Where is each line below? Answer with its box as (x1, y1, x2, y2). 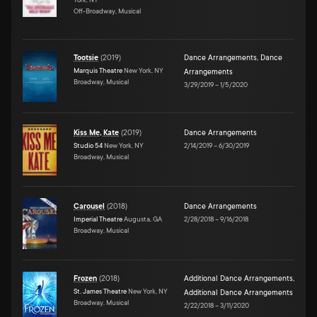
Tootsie (74, 53, 98, 62)
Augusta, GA (122, 214, 162, 223)
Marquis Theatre (74, 66, 122, 74)
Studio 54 (74, 141, 103, 149)
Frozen (74, 274, 97, 283)
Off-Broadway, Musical (74, 6, 141, 15)
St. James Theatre (74, 287, 127, 295)
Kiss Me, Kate (74, 128, 119, 137)
